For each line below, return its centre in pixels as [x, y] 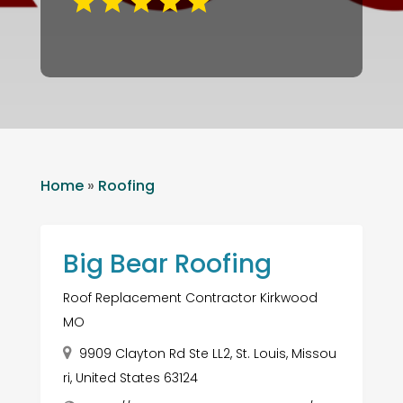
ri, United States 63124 [130, 377]
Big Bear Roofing [167, 264]
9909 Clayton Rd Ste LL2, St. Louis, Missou [207, 353]
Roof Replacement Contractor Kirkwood [190, 297]
